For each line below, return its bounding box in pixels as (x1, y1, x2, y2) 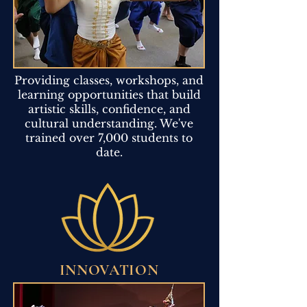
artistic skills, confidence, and (27, 101, 191, 116)
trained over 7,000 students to (25, 130, 193, 145)
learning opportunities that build (17, 87, 201, 101)
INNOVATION (59, 260, 159, 279)
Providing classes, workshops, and (14, 73, 204, 87)
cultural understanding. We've (25, 116, 193, 130)
